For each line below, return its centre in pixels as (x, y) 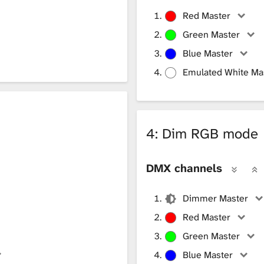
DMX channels (184, 168)
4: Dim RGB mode (202, 133)
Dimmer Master (216, 198)
